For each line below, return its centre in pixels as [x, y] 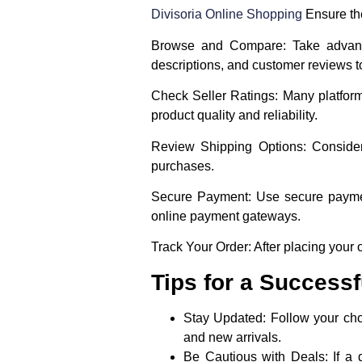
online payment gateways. [226, 217]
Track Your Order [200, 247]
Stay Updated [223, 318]
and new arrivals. [232, 337]
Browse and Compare [217, 45]
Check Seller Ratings [213, 96]
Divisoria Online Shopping [227, 15]
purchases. [183, 166]
